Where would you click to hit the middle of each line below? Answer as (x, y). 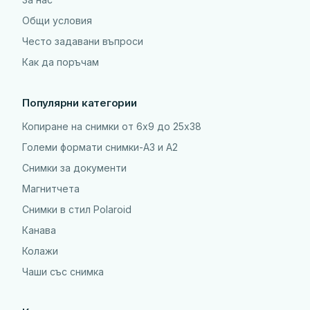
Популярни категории (80, 103)
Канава (39, 230)
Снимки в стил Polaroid (77, 209)
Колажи (40, 251)
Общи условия (57, 20)
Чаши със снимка (63, 272)
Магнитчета (51, 189)
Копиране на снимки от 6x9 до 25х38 (112, 126)
